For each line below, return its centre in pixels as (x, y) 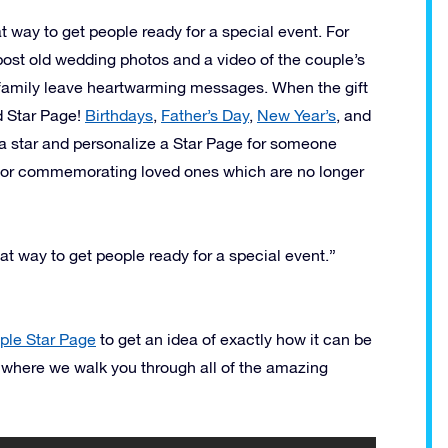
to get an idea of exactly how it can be (234, 338)
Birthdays (119, 114)
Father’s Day (205, 114)
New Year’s (296, 114)
